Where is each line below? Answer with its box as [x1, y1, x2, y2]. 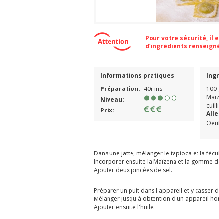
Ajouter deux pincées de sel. [94, 165, 172, 174]
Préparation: [100, 84, 142, 93]
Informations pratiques [100, 71, 174, 80]
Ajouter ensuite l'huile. [94, 202, 155, 211]
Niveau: [100, 95, 126, 104]
